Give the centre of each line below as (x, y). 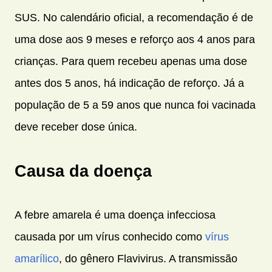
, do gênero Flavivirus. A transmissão (148, 259)
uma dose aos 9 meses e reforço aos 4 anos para (135, 40)
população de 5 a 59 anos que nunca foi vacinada (135, 105)
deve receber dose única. (76, 127)
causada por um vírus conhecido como (110, 237)
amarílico (37, 259)
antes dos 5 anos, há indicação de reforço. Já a (129, 83)
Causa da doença (83, 171)
